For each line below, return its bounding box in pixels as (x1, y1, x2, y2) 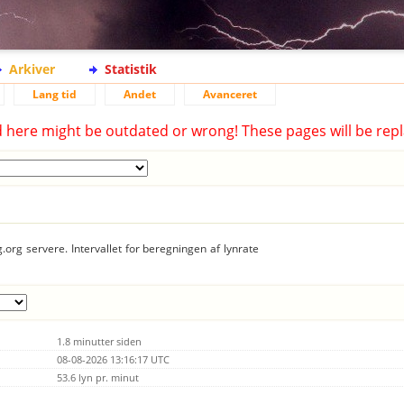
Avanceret (203, 87, 257, 102)
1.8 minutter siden (57, 334, 142, 348)
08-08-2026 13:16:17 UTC (57, 352, 170, 366)
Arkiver (9, 60, 55, 78)
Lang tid (32, 87, 77, 102)
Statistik (105, 60, 157, 78)
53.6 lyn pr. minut (57, 370, 139, 384)
